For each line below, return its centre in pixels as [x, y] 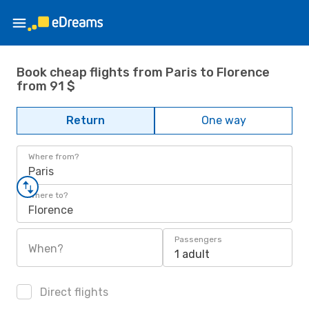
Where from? [53, 157]
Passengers [198, 239]
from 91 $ [46, 86]
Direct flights [73, 292]
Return [86, 120]
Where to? [48, 195]
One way [223, 120]
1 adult [192, 254]
